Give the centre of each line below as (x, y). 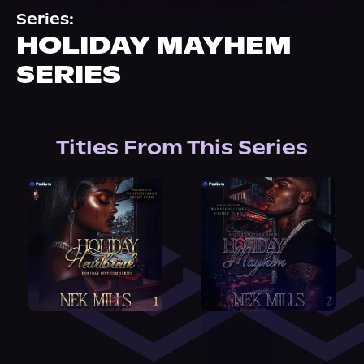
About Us (59, 11)
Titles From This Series (182, 147)
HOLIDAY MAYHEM (154, 45)
